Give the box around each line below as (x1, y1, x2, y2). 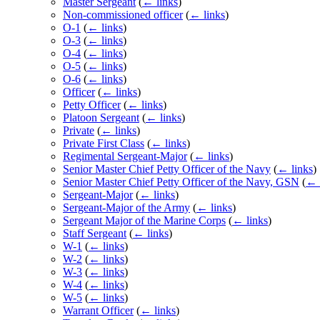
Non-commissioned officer (63, 9, 183, 21)
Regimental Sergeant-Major (63, 150, 187, 163)
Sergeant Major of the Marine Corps (63, 214, 226, 227)
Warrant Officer (63, 304, 134, 317)
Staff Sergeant (63, 227, 126, 240)
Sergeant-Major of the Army (63, 201, 190, 214)
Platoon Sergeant (63, 111, 139, 124)
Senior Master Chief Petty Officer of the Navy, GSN (63, 176, 299, 189)
